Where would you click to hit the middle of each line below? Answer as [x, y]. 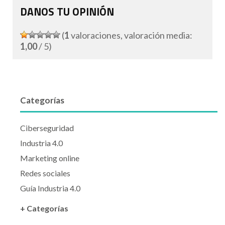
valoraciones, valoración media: [131, 35]
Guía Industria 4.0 [50, 188]
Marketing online [50, 158]
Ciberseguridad [47, 128]
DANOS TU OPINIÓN [67, 12]
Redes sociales [45, 173]
